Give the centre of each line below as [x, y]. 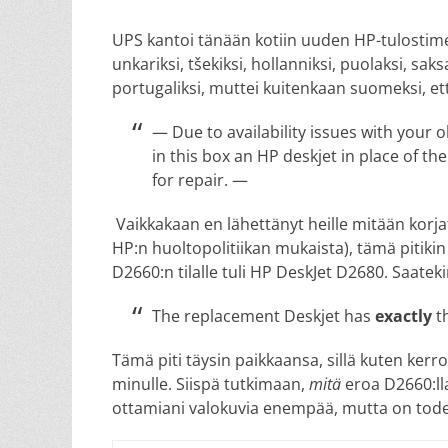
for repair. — [200, 180]
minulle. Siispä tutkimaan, [210, 384]
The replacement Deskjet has [263, 316]
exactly [403, 316]
